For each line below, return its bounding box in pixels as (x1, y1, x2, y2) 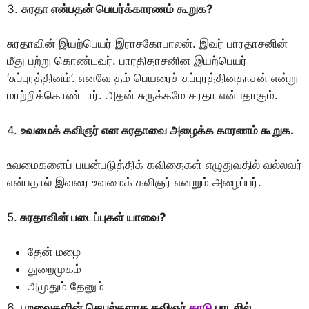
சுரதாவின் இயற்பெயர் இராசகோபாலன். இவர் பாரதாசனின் (7, 37, 288, 50)
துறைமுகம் (28, 262, 81, 276)
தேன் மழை (28, 245, 81, 259)
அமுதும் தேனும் (28, 279, 104, 293)
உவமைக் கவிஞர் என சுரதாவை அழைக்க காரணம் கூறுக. (21, 123, 294, 137)
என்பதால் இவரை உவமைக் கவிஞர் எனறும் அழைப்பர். (7, 175, 261, 189)
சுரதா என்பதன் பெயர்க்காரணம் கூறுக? (21, 1, 213, 16)
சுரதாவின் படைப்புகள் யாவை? (17, 210, 166, 224)
